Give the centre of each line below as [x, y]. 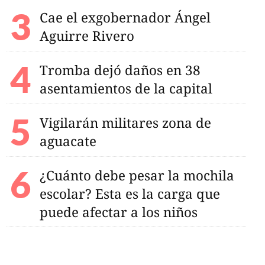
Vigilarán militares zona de [125, 122]
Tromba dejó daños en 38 [120, 70]
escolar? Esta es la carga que [130, 193]
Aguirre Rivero [87, 35]
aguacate [68, 141]
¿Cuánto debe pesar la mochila [137, 175]
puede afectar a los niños [118, 212]
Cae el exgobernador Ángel [125, 17]
